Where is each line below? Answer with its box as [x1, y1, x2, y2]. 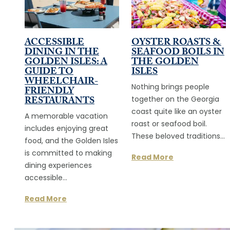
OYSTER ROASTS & [131, 35, 221, 51]
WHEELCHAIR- [25, 74, 98, 90]
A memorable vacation [25, 112, 108, 121]
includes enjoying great [25, 125, 108, 133]
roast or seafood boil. [131, 120, 207, 128]
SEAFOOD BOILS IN [131, 45, 224, 61]
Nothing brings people [131, 83, 209, 91]
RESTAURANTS [25, 93, 94, 110]
